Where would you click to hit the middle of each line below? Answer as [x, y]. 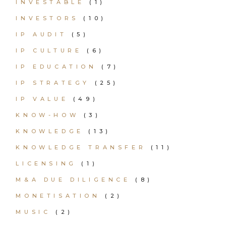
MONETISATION [58, 196]
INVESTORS [47, 18]
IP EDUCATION [56, 67]
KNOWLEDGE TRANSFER [81, 147]
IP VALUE [42, 99]
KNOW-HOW [47, 115]
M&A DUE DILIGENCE [73, 180]
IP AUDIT [41, 34]
